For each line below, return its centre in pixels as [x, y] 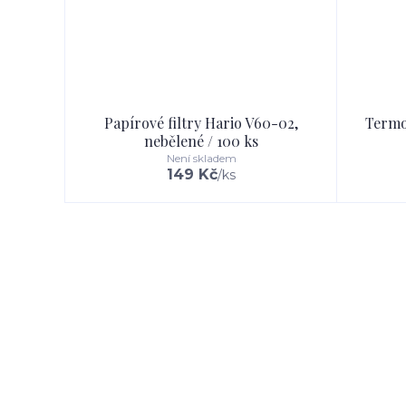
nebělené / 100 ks [201, 141]
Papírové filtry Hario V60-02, [201, 123]
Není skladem [201, 158]
